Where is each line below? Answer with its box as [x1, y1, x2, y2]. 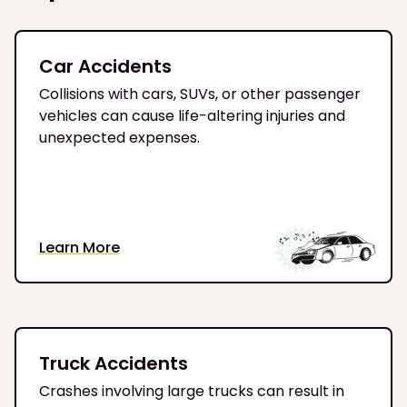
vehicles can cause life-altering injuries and [39, 105, 345, 127]
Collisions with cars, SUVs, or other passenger [39, 84, 361, 105]
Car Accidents [39, 54, 172, 80]
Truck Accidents [39, 350, 188, 376]
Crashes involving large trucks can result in [39, 380, 344, 402]
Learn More [39, 236, 120, 258]
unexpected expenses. [39, 127, 200, 149]
